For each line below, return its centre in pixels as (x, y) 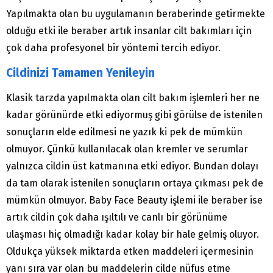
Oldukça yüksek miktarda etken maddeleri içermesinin (130, 252)
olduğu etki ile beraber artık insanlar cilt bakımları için (129, 31)
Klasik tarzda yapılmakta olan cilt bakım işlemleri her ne (133, 98)
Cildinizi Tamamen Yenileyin (80, 73)
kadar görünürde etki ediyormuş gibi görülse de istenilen (134, 115)
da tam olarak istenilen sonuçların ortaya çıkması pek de (135, 183)
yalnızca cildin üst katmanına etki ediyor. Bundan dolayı (132, 166)
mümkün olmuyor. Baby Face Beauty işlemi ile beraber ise (134, 200)
